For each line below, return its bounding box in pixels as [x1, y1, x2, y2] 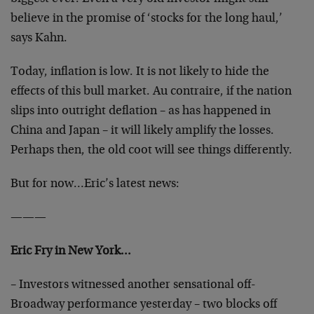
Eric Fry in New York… [11, 245, 131, 258]
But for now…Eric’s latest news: [11, 178, 179, 191]
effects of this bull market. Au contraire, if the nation [11, 86, 292, 98]
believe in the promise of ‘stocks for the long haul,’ [11, 13, 282, 25]
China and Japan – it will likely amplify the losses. [11, 125, 274, 137]
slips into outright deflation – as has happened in [11, 105, 271, 118]
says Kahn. [11, 32, 67, 45]
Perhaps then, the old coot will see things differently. [11, 144, 292, 157]
